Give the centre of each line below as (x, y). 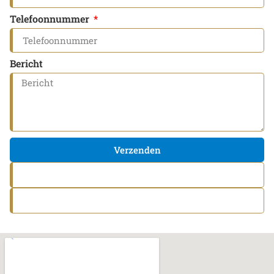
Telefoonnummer (51, 19)
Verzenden (137, 150)
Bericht (26, 63)
